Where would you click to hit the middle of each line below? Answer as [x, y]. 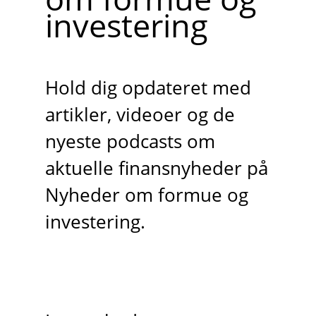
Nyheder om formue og [146, 195]
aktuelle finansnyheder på [156, 169]
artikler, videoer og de [140, 115]
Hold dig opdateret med [148, 88]
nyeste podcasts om [130, 142]
